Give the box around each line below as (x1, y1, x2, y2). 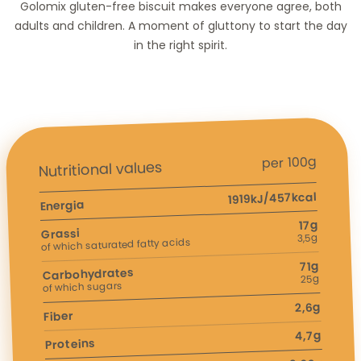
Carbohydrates (42, 263, 135, 284)
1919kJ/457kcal (227, 188, 317, 208)
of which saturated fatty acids (40, 234, 192, 254)
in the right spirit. (134, 36, 227, 53)
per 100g (261, 152, 317, 173)
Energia (39, 197, 85, 214)
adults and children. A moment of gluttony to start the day (14, 17, 347, 34)
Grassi (40, 225, 80, 243)
